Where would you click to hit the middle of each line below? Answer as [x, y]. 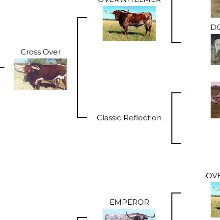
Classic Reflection [129, 117]
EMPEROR [129, 202]
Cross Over [41, 52]
